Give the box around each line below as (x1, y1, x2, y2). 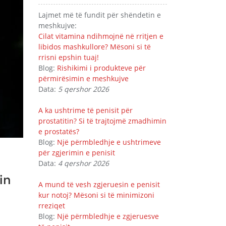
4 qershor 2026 (58, 158, 109, 168)
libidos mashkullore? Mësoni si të (38, 42, 151, 51)
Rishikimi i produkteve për (57, 63, 146, 73)
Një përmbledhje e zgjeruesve (57, 211, 159, 221)
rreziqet (38, 201, 65, 210)
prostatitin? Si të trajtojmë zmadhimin (38, 116, 166, 126)
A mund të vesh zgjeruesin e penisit (38, 180, 160, 189)
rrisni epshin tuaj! (38, 52, 99, 62)
